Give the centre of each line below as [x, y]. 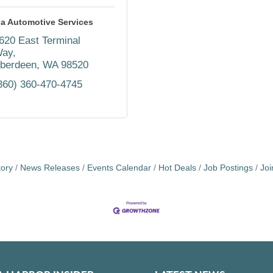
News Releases [50, 168]
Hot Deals [177, 168]
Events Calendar [119, 168]
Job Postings [228, 168]
